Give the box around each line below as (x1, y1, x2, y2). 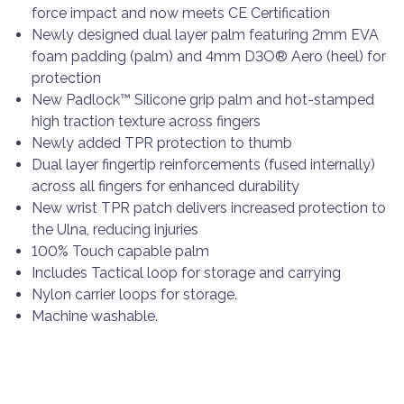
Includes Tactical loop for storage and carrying (32, 264, 341, 281)
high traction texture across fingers (32, 113, 261, 130)
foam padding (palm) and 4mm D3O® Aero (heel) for (32, 48, 386, 65)
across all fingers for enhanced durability (32, 178, 299, 195)
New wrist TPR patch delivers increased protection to (32, 199, 386, 216)
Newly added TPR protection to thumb (32, 134, 292, 151)
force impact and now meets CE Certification (32, 5, 330, 22)
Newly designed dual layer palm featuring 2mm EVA (32, 26, 379, 43)
